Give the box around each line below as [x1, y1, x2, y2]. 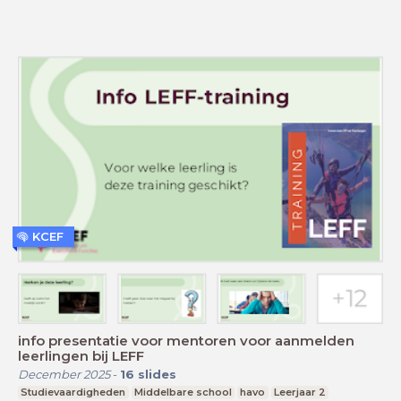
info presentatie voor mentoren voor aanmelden [18, 331, 354, 349]
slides [138, 366, 176, 381]
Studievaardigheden [21, 385, 126, 398]
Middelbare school [133, 385, 232, 398]
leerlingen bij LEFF [18, 346, 144, 364]
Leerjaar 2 [274, 385, 327, 398]
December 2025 [18, 366, 110, 381]
